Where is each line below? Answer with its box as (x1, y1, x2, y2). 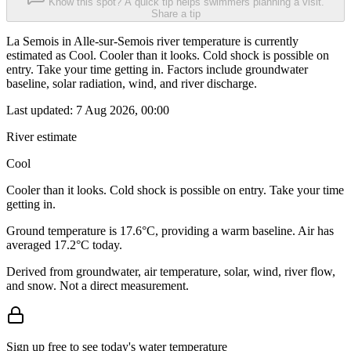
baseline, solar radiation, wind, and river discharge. (6, 77, 257, 91)
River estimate (6, 130, 77, 144)
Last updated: (6, 103, 76, 118)
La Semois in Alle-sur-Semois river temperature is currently (6, 34, 299, 49)
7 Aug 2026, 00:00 (76, 103, 169, 118)
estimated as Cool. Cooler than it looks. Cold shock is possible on (6, 49, 329, 63)
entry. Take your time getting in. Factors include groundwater (6, 63, 308, 77)
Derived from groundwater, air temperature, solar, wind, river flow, (6, 265, 335, 279)
